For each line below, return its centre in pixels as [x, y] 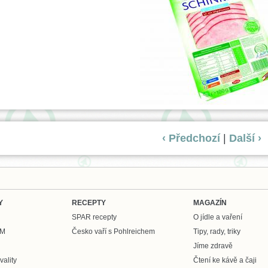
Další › [246, 138]
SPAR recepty [94, 217]
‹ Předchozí [191, 138]
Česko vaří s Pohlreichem [113, 232]
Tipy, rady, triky [217, 232]
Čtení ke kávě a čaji [225, 260]
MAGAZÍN [210, 203]
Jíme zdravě [213, 246]
